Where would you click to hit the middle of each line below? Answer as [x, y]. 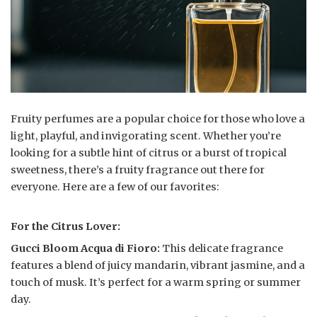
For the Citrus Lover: [65, 227]
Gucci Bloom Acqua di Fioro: [85, 249]
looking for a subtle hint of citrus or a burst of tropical [149, 153]
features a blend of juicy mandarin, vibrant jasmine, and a [158, 266]
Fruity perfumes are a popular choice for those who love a [158, 119]
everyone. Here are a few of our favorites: [115, 187]
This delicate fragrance [221, 249]
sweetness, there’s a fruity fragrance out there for [138, 170]
